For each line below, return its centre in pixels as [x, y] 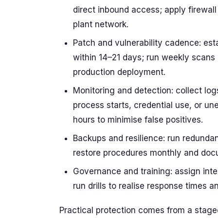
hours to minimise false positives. [138, 120]
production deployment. [119, 72]
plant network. [101, 24]
